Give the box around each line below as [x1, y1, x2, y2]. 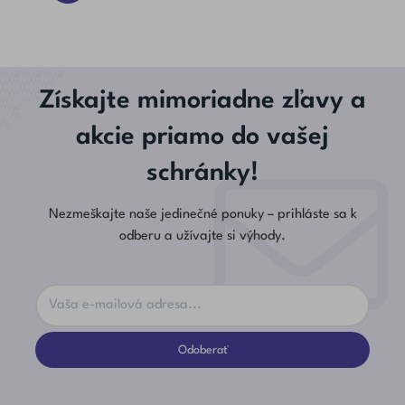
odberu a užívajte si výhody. [119, 229, 286, 243]
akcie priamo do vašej [76, 124, 329, 150]
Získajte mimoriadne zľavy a [39, 88, 366, 114]
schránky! [146, 160, 259, 186]
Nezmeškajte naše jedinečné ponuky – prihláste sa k [48, 207, 357, 221]
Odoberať [177, 344, 228, 356]
